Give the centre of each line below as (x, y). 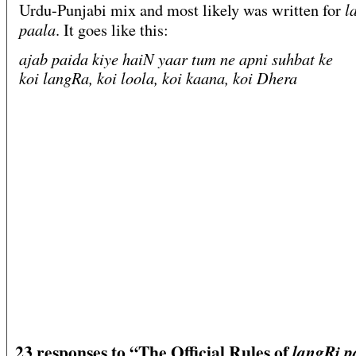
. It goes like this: (112, 30)
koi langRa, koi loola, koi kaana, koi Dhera (158, 78)
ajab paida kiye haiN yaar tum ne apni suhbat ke (176, 59)
